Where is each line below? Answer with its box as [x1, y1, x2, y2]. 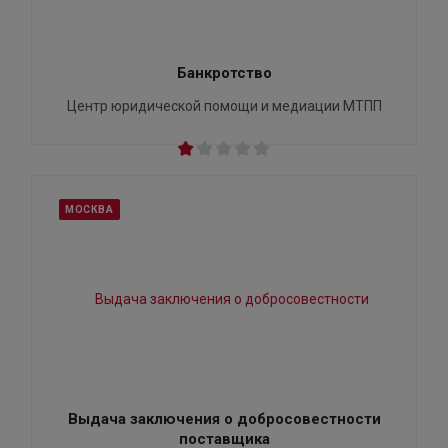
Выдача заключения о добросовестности [67, 410, 381, 429]
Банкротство [176, 64, 272, 83]
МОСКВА [65, 204, 114, 216]
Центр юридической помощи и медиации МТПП [66, 98, 382, 115]
